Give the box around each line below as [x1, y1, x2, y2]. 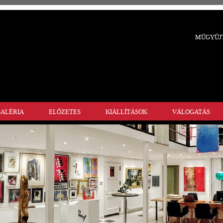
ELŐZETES [49, 108, 81, 116]
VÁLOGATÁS [172, 108, 210, 116]
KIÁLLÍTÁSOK [106, 108, 147, 116]
